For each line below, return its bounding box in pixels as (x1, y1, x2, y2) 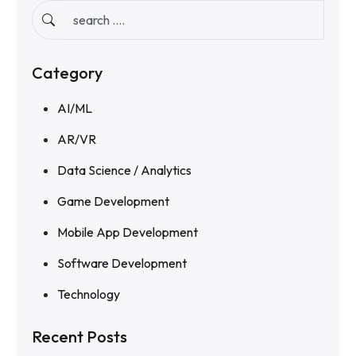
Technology (57, 286, 120, 302)
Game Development (57, 193, 169, 209)
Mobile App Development (57, 224, 198, 240)
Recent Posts (32, 327, 127, 346)
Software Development (57, 255, 187, 271)
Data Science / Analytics (57, 162, 192, 178)
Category (32, 63, 103, 83)
